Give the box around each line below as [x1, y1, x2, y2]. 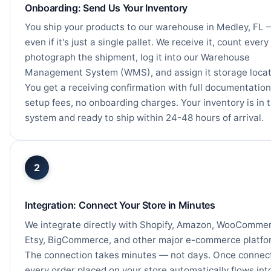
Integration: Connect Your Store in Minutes [25, 199, 215, 212]
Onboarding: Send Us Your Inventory [25, 1, 188, 14]
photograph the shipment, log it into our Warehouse [25, 51, 250, 64]
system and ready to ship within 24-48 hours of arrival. [25, 112, 264, 124]
